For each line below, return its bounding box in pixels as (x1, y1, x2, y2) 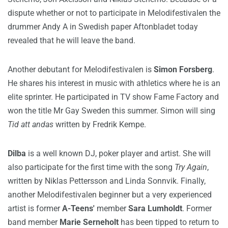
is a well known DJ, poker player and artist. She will (26, 149, 211, 158)
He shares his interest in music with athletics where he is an (8, 78, 220, 88)
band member (8, 217, 60, 227)
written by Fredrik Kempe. (53, 120, 146, 129)
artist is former (8, 204, 62, 213)
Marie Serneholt (60, 217, 119, 227)
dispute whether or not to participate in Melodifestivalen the (8, 8, 220, 18)
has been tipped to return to (119, 217, 219, 227)
